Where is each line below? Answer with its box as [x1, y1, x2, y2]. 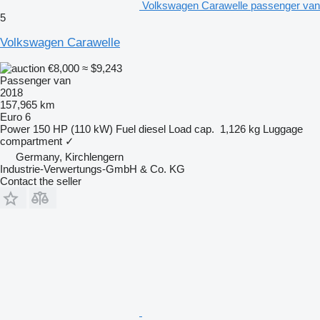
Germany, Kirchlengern [16, 150, 124, 163]
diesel [139, 122, 166, 135]
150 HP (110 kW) [33, 122, 113, 135]
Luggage [263, 122, 303, 135]
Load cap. [169, 122, 214, 135]
